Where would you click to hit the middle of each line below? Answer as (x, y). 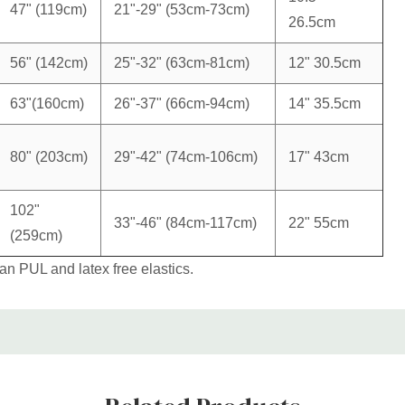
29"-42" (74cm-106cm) (186, 156)
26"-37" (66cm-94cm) (182, 103)
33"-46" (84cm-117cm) (185, 222)
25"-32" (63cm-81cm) (182, 62)
